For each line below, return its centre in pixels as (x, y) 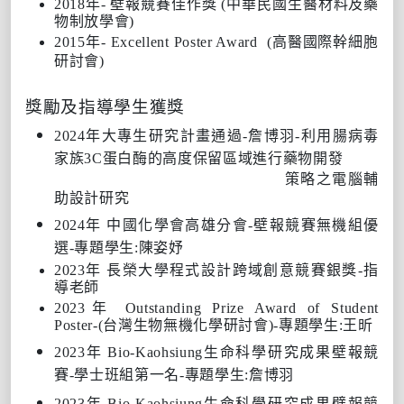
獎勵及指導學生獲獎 (106, 106)
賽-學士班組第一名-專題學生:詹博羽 (174, 374)
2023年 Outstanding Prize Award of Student (216, 308)
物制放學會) (95, 21)
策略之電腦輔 (332, 179)
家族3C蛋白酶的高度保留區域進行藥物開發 (199, 158)
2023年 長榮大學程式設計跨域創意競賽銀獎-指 (216, 270)
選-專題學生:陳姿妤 (119, 247)
